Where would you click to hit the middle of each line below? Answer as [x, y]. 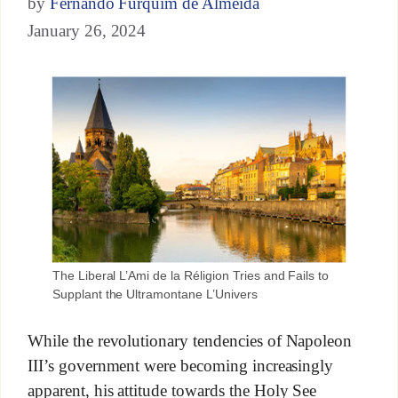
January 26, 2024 [87, 30]
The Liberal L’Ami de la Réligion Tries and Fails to [191, 275]
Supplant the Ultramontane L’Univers [155, 294]
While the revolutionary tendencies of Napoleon [190, 341]
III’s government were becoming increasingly [180, 366]
